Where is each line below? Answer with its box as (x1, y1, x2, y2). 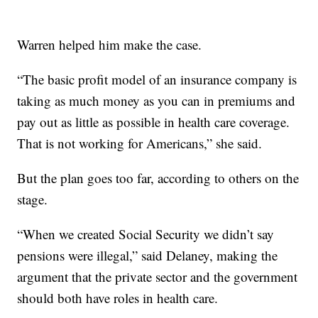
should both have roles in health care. (17, 289, 219, 307)
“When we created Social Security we (17, 225, 219, 243)
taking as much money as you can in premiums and (17, 92, 296, 109)
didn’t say (222, 225, 275, 243)
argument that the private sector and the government (17, 268, 298, 285)
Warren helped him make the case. (17, 35, 202, 53)
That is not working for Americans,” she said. (17, 134, 263, 152)
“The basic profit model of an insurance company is (17, 70, 297, 88)
